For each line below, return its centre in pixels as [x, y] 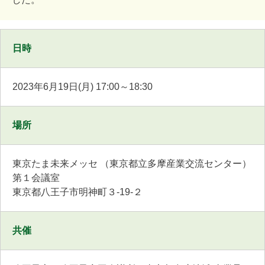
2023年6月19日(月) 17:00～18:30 [83, 87]
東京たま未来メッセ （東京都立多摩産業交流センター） [132, 164]
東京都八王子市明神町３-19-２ [77, 192]
